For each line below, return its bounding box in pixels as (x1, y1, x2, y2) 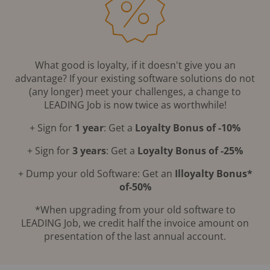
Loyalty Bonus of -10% (135, 121, 240, 134)
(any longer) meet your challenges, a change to (29, 84, 241, 98)
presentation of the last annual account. (44, 229, 226, 243)
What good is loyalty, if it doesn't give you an (34, 58, 236, 72)
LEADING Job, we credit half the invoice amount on (21, 216, 249, 230)
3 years (72, 143, 106, 157)
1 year (75, 121, 104, 134)
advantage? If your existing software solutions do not (15, 71, 255, 85)
